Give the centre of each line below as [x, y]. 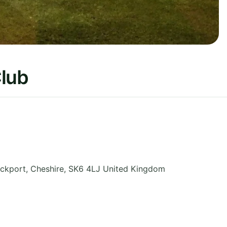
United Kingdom [134, 168]
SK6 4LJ [84, 168]
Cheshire [47, 168]
